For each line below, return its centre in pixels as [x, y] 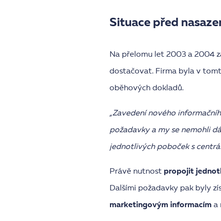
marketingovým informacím [162, 205]
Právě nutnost [137, 172]
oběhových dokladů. [147, 89]
